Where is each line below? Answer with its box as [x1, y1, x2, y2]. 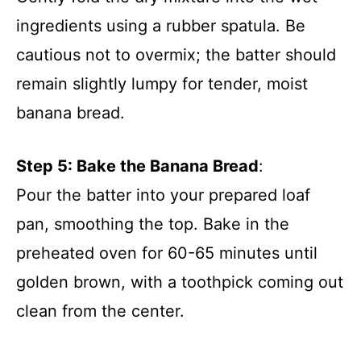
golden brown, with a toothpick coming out [16, 272, 343, 292]
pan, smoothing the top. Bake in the [16, 214, 289, 234]
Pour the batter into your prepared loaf [16, 185, 310, 205]
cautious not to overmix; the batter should [16, 44, 336, 64]
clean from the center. [16, 301, 185, 321]
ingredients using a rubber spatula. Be [16, 15, 305, 35]
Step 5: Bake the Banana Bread [16, 156, 259, 176]
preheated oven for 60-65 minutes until [16, 243, 317, 263]
